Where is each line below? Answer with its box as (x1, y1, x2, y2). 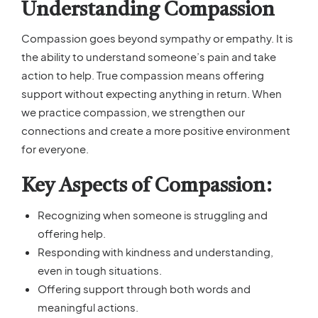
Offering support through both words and (37, 281, 251, 295)
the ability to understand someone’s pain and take (21, 49, 276, 63)
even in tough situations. (37, 263, 162, 277)
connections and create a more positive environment (21, 123, 290, 137)
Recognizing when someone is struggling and (37, 207, 268, 221)
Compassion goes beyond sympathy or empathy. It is (21, 31, 293, 45)
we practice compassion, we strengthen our (21, 104, 245, 119)
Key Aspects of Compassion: (21, 177, 272, 197)
